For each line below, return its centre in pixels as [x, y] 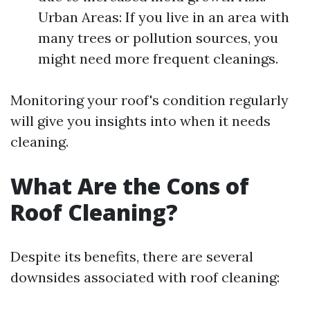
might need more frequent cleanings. [158, 58]
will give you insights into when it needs [140, 121]
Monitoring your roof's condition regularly [149, 100]
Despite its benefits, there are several [132, 256]
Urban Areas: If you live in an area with [164, 17]
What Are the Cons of [130, 186]
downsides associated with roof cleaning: [145, 277]
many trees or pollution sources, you [158, 38]
